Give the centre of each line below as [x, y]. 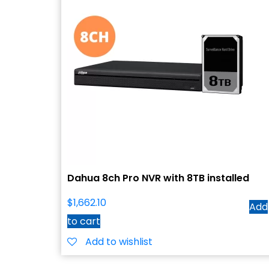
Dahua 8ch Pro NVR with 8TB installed [158, 178]
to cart [84, 222]
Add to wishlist [119, 242]
